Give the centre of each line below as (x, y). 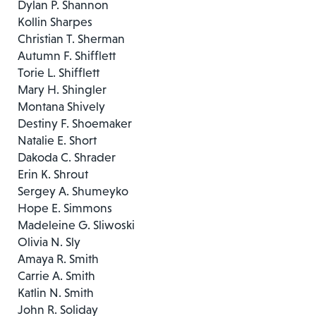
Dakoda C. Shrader (67, 157)
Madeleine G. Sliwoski (76, 225)
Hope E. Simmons (65, 208)
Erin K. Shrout (53, 174)
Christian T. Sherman (71, 38)
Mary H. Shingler (62, 89)
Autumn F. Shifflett (67, 55)
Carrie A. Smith (56, 275)
